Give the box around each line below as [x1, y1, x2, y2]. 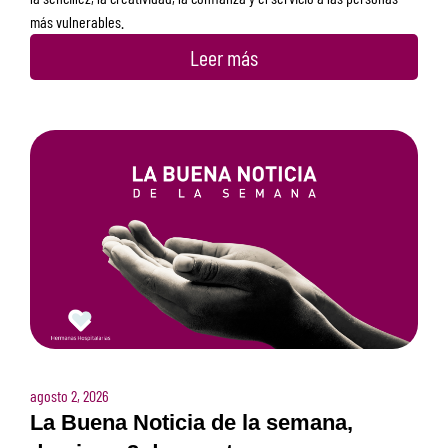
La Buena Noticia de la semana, [30, 409, 353, 435]
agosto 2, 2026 [30, 385, 109, 405]
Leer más [190, 43, 258, 70]
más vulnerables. [30, 11, 124, 31]
